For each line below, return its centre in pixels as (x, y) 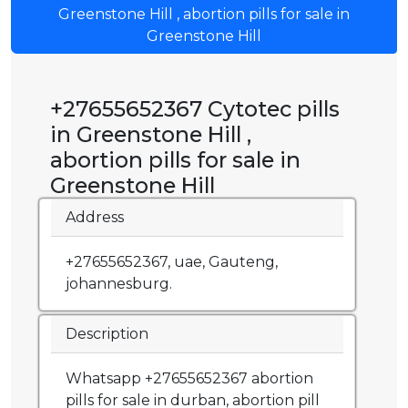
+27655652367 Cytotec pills (195, 109)
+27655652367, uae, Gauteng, (172, 262)
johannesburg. (119, 284)
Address (95, 218)
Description (107, 334)
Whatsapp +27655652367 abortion (189, 379)
